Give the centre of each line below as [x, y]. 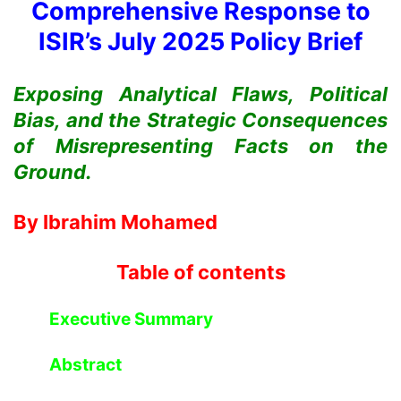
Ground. [53, 171]
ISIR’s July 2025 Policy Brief [200, 41]
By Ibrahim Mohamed [115, 222]
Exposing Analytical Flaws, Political [200, 94]
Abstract [85, 364]
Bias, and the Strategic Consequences [200, 119]
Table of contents [200, 272]
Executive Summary [131, 319]
